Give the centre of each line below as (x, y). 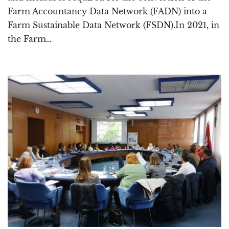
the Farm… (30, 39)
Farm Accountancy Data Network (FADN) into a (107, 11)
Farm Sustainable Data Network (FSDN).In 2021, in (113, 25)
